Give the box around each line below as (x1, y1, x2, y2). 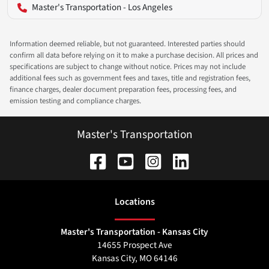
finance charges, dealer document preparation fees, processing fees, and (10, 83, 237, 95)
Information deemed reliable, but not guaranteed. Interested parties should (10, 38, 245, 49)
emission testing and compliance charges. (10, 95, 141, 106)
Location (114, 195, 151, 209)
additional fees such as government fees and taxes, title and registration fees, (10, 72, 250, 83)
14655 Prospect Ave (97, 238, 172, 252)
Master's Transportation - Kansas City (61, 225, 208, 239)
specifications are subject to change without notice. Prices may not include (10, 61, 246, 72)
